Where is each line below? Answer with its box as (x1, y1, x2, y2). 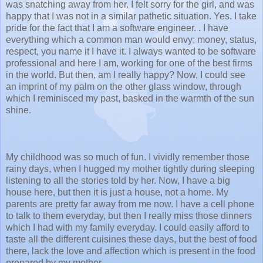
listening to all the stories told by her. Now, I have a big (6, 175, 230, 186)
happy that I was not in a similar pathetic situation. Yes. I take (6, 11, 257, 21)
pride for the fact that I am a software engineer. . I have (6, 22, 228, 33)
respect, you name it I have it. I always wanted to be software (6, 46, 256, 56)
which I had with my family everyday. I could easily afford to (6, 222, 249, 232)
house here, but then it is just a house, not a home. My (6, 187, 228, 197)
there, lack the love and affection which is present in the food (6, 245, 255, 256)
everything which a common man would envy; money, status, (6, 34, 257, 45)
